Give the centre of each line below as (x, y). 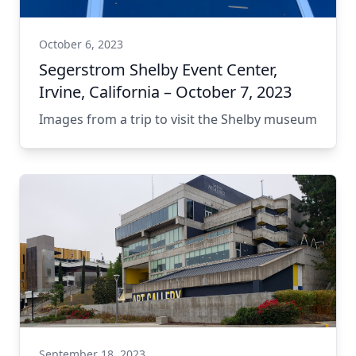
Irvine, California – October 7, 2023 (165, 92)
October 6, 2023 (81, 44)
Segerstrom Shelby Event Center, (158, 70)
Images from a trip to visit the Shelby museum (178, 119)
